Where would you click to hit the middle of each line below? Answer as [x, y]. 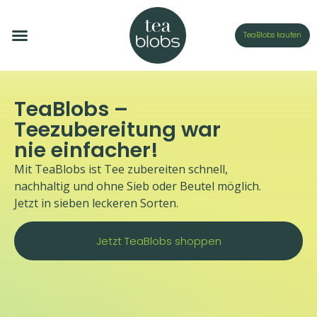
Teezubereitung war [117, 129]
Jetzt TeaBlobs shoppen [158, 241]
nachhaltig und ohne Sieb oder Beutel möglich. [138, 186]
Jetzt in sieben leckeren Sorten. [96, 203]
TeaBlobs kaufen [272, 35]
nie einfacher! [86, 150]
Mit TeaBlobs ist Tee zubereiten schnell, [122, 169]
